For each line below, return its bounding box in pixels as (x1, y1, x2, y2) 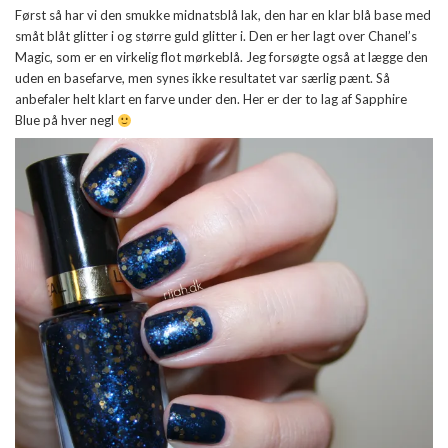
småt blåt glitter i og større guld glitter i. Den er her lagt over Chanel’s (15, 28, 417, 45)
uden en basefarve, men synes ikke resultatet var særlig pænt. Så (15, 70, 390, 87)
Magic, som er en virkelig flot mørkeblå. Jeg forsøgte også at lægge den (15, 49, 428, 66)
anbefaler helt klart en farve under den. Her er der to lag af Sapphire (15, 91, 407, 108)
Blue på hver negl (15, 112, 117, 129)
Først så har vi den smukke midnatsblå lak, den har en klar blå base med (15, 7, 431, 24)
